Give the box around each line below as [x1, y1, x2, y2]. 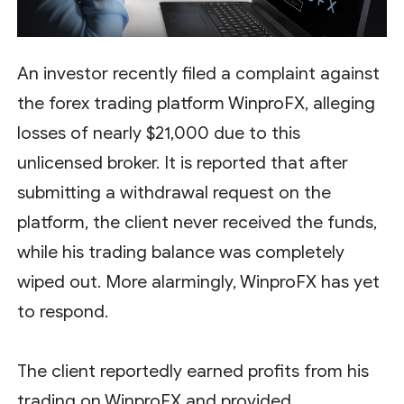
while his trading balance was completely [17, 241, 345, 262]
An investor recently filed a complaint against [17, 62, 381, 84]
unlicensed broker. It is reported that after [17, 151, 349, 173]
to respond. [17, 300, 109, 322]
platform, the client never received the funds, [17, 211, 378, 233]
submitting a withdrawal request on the [17, 181, 332, 203]
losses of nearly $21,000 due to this [17, 122, 301, 143]
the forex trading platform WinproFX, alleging [17, 92, 376, 114]
